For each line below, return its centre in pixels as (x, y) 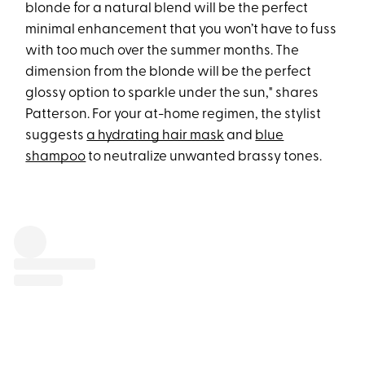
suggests (56, 135)
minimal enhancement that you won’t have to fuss (181, 29)
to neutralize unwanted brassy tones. (204, 156)
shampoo (56, 156)
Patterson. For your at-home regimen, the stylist (174, 114)
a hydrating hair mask (156, 135)
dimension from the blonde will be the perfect (169, 72)
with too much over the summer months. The (163, 51)
